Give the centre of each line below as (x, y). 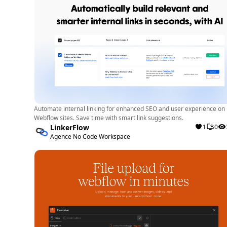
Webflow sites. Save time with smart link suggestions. (109, 118)
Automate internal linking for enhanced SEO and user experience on (130, 109)
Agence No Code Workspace (90, 137)
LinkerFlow (70, 127)
